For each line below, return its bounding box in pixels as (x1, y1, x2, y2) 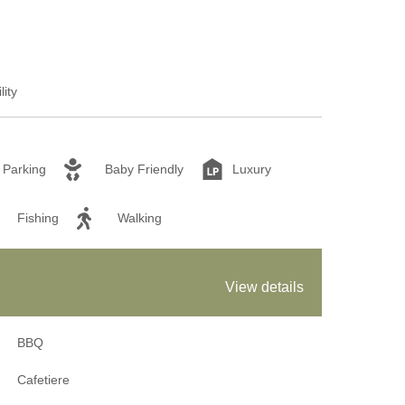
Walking (118, 210, 162, 225)
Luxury (232, 162, 271, 177)
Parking (3, 162, 46, 177)
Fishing (17, 210, 59, 225)
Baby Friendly (105, 162, 184, 177)
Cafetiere (17, 372, 71, 387)
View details (225, 278, 304, 295)
